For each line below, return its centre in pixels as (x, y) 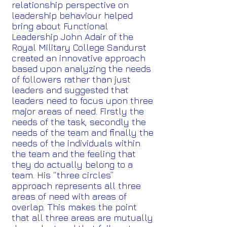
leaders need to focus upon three (82, 101)
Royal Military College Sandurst (79, 47)
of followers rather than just (71, 79)
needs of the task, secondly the (79, 122)
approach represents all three (76, 186)
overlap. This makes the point (74, 207)
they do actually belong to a (72, 164)
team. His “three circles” (63, 175)
